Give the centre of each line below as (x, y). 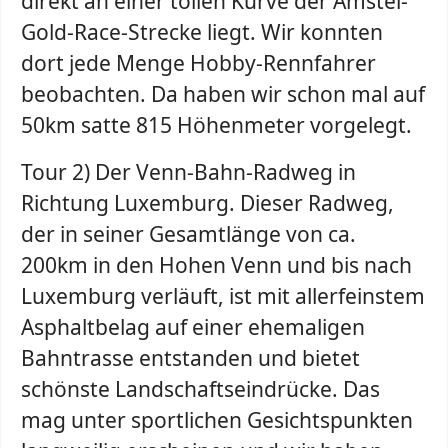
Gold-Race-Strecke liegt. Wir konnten (202, 32)
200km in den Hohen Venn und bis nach (216, 265)
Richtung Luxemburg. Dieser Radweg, (207, 203)
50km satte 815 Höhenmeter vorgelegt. (216, 125)
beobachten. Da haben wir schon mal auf (223, 94)
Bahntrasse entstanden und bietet (190, 358)
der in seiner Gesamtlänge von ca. (188, 234)
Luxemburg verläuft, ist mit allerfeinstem (223, 296)
